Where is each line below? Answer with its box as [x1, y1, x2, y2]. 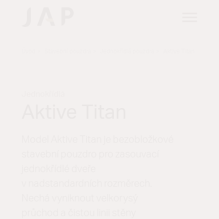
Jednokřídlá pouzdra [100, 48, 154, 54]
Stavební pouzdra [44, 48, 91, 54]
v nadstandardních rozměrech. [22, 179, 152, 189]
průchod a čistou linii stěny [22, 208, 136, 218]
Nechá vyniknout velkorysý [22, 194, 138, 203]
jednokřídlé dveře [22, 164, 96, 174]
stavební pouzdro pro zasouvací [22, 150, 159, 159]
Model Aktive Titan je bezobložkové [22, 135, 174, 145]
